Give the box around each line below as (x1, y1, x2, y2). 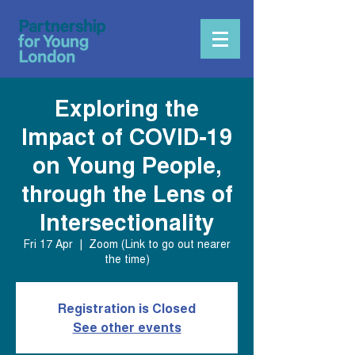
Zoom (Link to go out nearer (88, 235, 231, 251)
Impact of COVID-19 (21, 120, 232, 152)
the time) (104, 250, 150, 266)
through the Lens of (21, 177, 233, 209)
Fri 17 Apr (23, 235, 73, 251)
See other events (72, 318, 181, 336)
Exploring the (55, 91, 199, 124)
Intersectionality (40, 205, 214, 238)
